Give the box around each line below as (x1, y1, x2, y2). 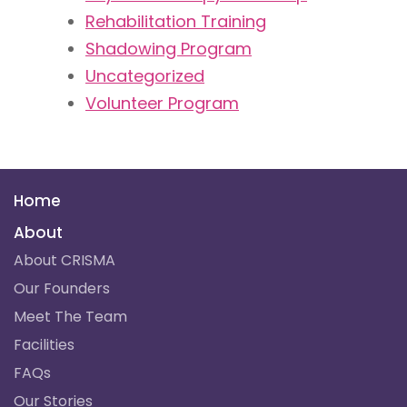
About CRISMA (14, 249, 115, 271)
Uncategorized (85, 64, 204, 87)
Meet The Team (14, 305, 127, 327)
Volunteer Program (85, 91, 239, 114)
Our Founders (14, 277, 110, 299)
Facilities (14, 333, 74, 355)
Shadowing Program (85, 36, 252, 60)
